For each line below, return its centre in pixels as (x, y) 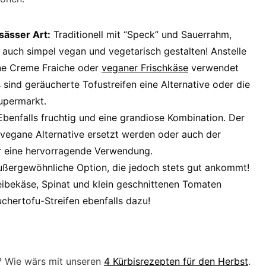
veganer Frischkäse (145, 68)
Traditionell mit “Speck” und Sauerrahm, (141, 34)
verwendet (213, 68)
